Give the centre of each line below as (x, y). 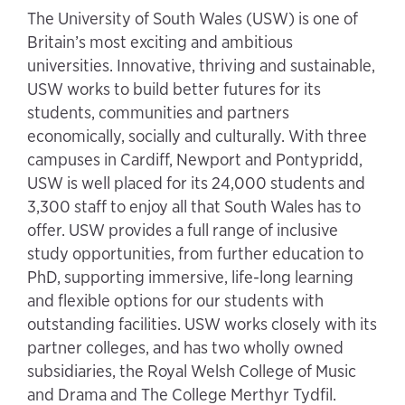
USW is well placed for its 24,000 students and (196, 183)
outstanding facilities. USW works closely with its (202, 324)
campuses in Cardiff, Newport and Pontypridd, (195, 159)
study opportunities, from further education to (195, 253)
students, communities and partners (158, 112)
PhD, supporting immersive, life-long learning (190, 277)
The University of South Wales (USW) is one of (193, 18)
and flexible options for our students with (175, 300)
